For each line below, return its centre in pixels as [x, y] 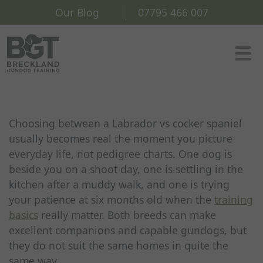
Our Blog [77, 12]
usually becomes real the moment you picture [121, 139]
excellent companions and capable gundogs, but [128, 230]
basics [23, 215]
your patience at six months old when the [112, 200]
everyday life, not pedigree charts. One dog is [120, 154]
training [234, 200]
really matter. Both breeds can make [127, 215]
